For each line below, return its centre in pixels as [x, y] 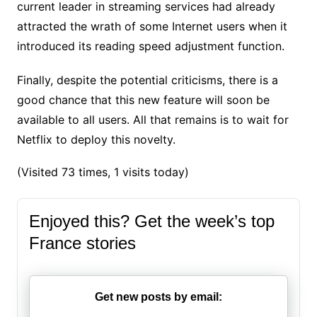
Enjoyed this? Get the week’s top [151, 221]
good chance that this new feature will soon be [143, 99]
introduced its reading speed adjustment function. [150, 46]
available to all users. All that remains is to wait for [152, 119]
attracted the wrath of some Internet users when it [152, 26]
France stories [82, 243]
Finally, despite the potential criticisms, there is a [147, 80]
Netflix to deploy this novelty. [96, 139]
